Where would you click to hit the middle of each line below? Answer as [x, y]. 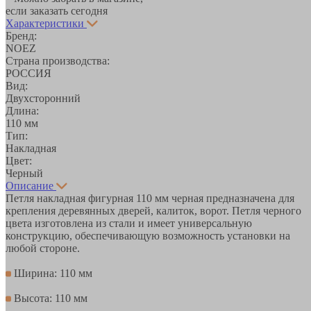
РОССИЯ [28, 73]
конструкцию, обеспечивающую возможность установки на [148, 235]
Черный [24, 173]
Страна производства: [58, 60]
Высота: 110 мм [49, 298]
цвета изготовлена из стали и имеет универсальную [129, 223]
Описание [30, 185]
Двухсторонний [43, 98]
